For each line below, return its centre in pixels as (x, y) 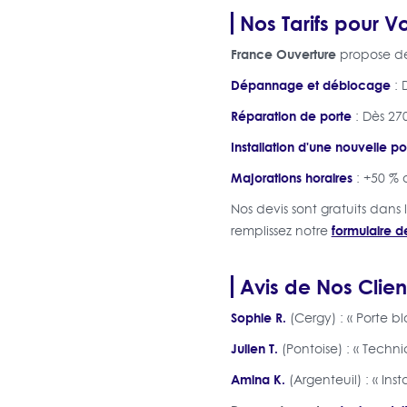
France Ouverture (283, 54)
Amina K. (258, 379)
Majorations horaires (291, 177)
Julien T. (254, 348)
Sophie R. (258, 317)
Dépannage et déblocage (310, 84)
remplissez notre (281, 230)
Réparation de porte (291, 115)
